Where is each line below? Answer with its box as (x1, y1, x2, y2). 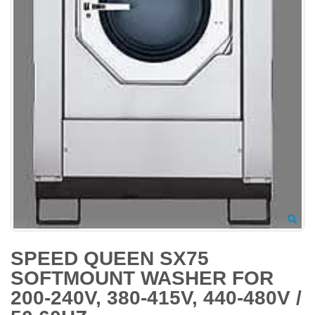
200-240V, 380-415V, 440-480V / (11, 286, 302, 309)
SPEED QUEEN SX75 (11, 247, 209, 269)
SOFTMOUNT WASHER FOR (11, 266, 274, 289)
